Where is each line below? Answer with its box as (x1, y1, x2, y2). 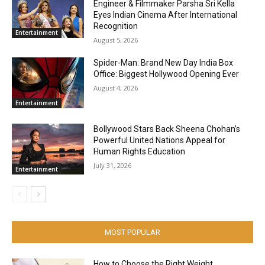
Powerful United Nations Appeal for (93, 135, 226, 146)
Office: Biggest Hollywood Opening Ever (93, 69, 240, 79)
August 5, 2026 (93, 35, 138, 45)
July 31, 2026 (93, 161, 132, 170)
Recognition (93, 21, 138, 31)
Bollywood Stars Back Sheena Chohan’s (93, 124, 241, 134)
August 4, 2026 (93, 83, 138, 93)
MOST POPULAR (105, 227, 160, 237)
